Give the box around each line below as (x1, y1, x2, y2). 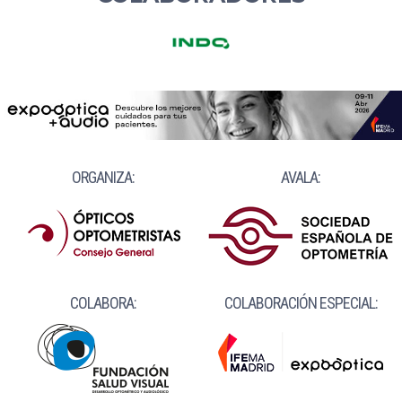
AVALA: (281, 168, 320, 188)
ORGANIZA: (72, 168, 135, 188)
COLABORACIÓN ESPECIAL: (223, 293, 378, 313)
